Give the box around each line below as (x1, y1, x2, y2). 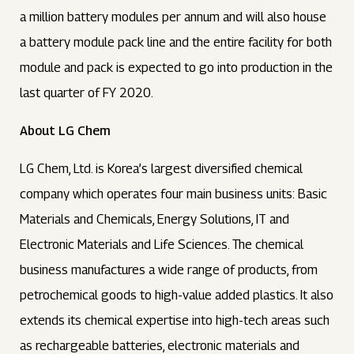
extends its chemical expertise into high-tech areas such (20, 313, 330, 328)
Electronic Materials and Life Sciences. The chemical (20, 237, 304, 252)
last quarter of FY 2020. (20, 85, 154, 100)
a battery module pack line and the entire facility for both (20, 35, 333, 50)
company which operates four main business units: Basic (20, 186, 328, 201)
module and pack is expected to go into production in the (20, 60, 333, 75)
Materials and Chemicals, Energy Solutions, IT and (20, 212, 290, 227)
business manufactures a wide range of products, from (20, 262, 318, 277)
